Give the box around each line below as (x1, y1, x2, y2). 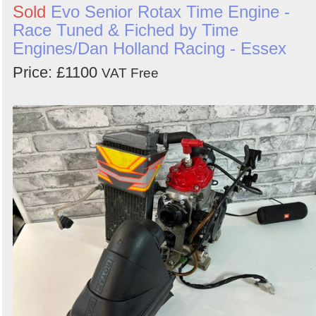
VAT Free (102, 66, 159, 81)
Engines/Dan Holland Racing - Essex (13, 39, 286, 59)
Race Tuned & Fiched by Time (13, 20, 238, 40)
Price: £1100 (13, 63, 102, 82)
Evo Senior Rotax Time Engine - (51, 2, 290, 22)
